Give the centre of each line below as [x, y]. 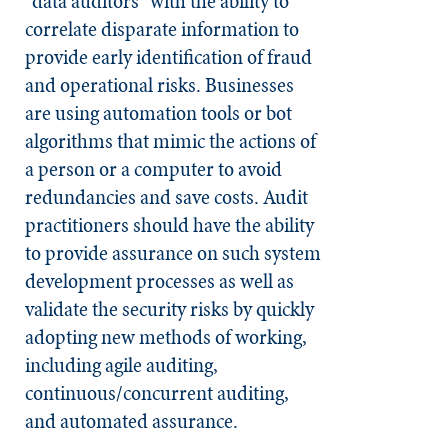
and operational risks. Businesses [159, 84]
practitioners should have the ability [169, 224]
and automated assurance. [135, 420]
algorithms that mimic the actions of [170, 140]
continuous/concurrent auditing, [157, 392]
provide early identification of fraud [168, 56]
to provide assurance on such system [173, 252]
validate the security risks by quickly [169, 308]
